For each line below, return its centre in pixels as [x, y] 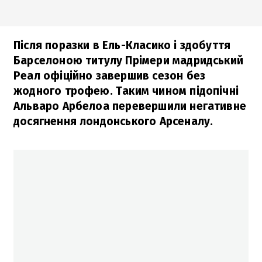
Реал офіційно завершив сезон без [110, 75]
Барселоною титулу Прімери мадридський [129, 60]
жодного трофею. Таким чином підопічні [126, 91]
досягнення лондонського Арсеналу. [113, 121]
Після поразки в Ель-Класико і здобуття [122, 45]
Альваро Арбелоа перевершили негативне [130, 106]
